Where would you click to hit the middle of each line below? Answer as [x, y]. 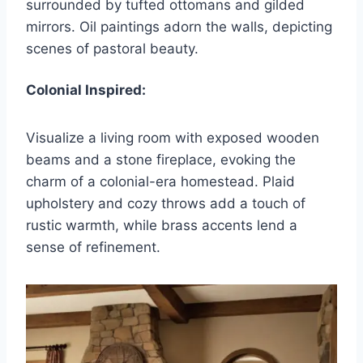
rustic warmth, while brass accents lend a [162, 226]
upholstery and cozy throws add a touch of [166, 204]
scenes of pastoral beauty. [112, 49]
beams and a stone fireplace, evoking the [161, 160]
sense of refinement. [93, 248]
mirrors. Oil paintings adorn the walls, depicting [179, 27]
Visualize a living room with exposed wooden [173, 138]
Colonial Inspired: [86, 90]
